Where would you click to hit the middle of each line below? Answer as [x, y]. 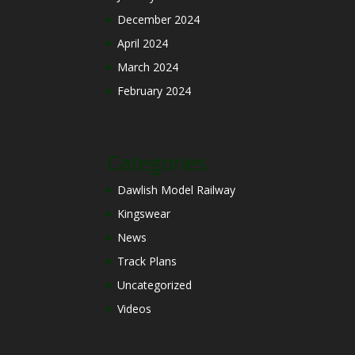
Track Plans [147, 261]
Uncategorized [155, 284]
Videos [135, 308]
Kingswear [144, 213]
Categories [157, 162]
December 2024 [159, 19]
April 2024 [143, 43]
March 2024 [148, 67]
